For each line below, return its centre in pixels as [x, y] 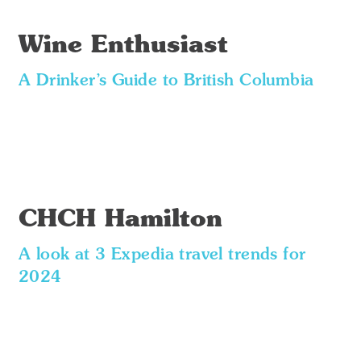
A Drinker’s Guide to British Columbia [166, 81]
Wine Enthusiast [123, 46]
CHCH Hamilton [120, 220]
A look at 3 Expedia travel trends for [162, 255]
